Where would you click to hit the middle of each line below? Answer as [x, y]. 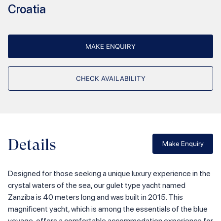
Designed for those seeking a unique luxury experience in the [109, 173]
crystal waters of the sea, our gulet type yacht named [97, 185]
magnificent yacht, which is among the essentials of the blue [108, 209]
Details [32, 145]
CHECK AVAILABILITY [110, 78]
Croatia [27, 9]
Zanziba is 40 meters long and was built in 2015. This [95, 197]
